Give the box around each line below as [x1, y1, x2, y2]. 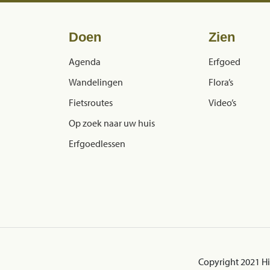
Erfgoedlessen [69, 137, 125, 149]
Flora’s [209, 75, 233, 88]
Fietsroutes [69, 96, 113, 108]
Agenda [69, 55, 101, 67]
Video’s [209, 96, 236, 108]
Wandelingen [69, 75, 123, 88]
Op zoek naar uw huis [69, 116, 155, 129]
